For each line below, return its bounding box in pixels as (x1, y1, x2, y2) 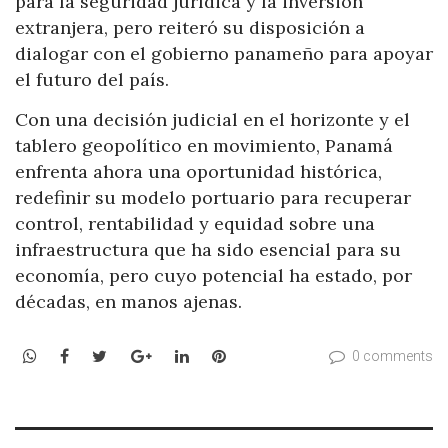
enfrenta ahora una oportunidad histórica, (15, 159, 382, 183)
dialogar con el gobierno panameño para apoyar (15, 42, 433, 66)
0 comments (352, 348, 433, 365)
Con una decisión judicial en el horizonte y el (15, 107, 410, 131)
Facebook (68, 345, 142, 366)
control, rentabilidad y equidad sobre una (15, 211, 375, 235)
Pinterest (224, 345, 297, 366)
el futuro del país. (15, 68, 169, 92)
